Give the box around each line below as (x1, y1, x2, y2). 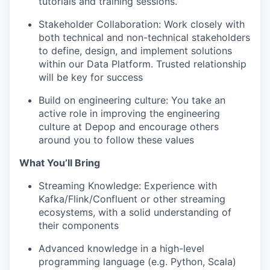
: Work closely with (159, 18, 245, 30)
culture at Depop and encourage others (39, 121, 219, 133)
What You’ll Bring (19, 157, 100, 169)
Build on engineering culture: (39, 94, 168, 106)
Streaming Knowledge (39, 180, 139, 192)
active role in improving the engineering (39, 107, 220, 119)
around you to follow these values (39, 134, 194, 146)
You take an (168, 94, 225, 106)
